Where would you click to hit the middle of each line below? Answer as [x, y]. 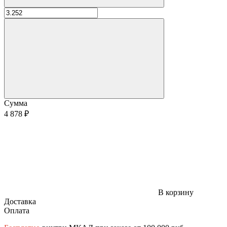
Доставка [20, 201]
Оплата [17, 210]
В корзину [176, 192]
